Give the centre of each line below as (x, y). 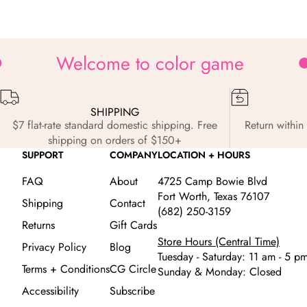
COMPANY (134, 155)
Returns (38, 225)
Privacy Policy (54, 247)
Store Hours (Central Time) (219, 242)
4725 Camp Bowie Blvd (212, 182)
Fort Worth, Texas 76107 (213, 197)
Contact (127, 204)
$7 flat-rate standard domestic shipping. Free (115, 125)
